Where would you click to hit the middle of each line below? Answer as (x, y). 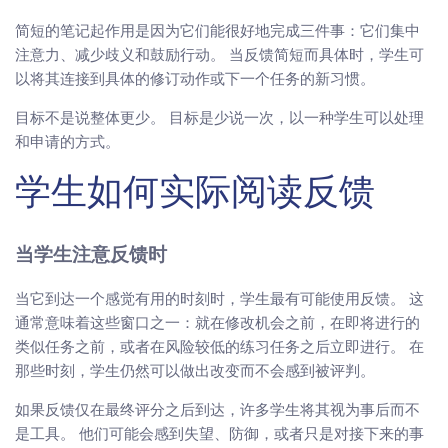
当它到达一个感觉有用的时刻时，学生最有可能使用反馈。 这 (219, 298)
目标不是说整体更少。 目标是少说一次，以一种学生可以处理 (219, 118)
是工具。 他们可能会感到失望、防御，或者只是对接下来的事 (219, 433)
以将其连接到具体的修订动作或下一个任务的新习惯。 (195, 79)
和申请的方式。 (67, 142)
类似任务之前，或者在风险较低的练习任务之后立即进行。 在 (219, 346)
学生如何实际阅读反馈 (195, 196)
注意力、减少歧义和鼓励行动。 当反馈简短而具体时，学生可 (219, 55)
